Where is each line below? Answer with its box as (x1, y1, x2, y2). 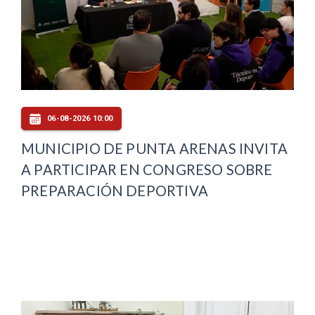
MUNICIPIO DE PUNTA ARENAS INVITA (21, 140, 288, 157)
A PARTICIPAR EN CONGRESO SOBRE (21, 161, 273, 179)
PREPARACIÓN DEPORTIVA (21, 182, 208, 200)
